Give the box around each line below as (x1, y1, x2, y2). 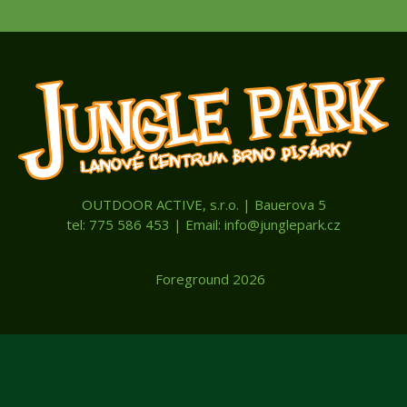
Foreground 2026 (155, 270, 265, 289)
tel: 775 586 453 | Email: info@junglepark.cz (66, 215, 341, 234)
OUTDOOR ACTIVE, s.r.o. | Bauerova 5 (81, 195, 326, 214)
